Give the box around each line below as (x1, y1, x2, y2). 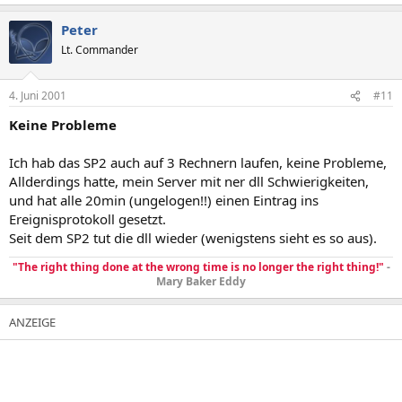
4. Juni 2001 (9, 88, 66, 103)
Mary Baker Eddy (156, 274, 246, 289)
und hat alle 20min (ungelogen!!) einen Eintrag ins (9, 191, 319, 209)
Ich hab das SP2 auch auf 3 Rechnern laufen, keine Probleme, (9, 153, 387, 171)
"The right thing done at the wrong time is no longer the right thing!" (12, 259, 384, 275)
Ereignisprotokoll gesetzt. (9, 210, 166, 228)
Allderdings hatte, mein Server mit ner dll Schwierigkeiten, (9, 172, 369, 190)
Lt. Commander (61, 41, 138, 57)
